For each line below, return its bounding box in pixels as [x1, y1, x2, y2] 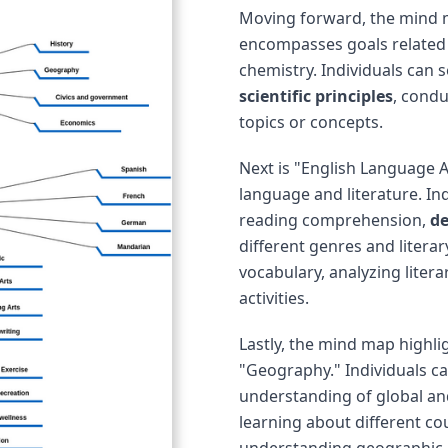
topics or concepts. [239, 111, 383, 133]
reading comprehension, [239, 209, 430, 231]
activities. [239, 287, 309, 309]
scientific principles [239, 85, 393, 107]
